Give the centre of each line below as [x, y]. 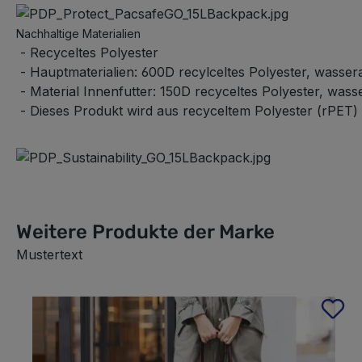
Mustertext [49, 254]
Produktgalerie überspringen [103, 305]
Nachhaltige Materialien [78, 33]
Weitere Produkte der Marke [145, 232]
